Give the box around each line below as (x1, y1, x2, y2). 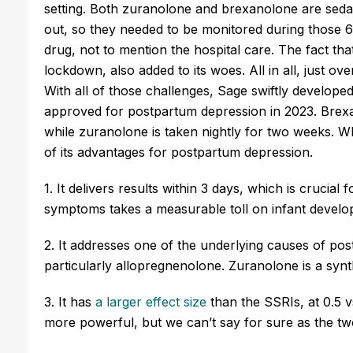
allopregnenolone (116, 257, 221, 273)
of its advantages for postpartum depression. (44, 143, 317, 160)
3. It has (44, 293, 95, 310)
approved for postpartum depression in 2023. (44, 102, 321, 119)
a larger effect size (95, 293, 206, 310)
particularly (44, 257, 116, 273)
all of (75, 82, 105, 98)
